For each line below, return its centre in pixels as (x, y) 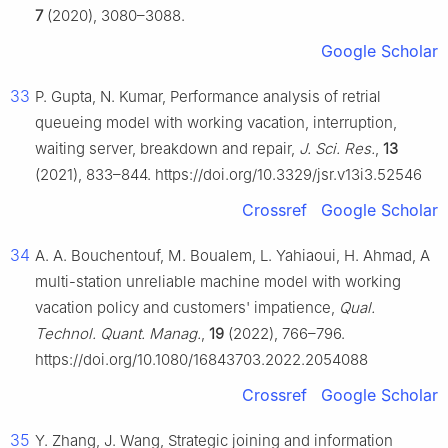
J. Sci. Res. (337, 149)
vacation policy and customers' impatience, (187, 308)
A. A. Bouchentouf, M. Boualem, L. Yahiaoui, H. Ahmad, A (232, 256)
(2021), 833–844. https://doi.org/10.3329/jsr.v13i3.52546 (228, 175)
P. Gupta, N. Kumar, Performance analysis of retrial (208, 97)
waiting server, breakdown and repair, (167, 149)
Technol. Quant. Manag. (118, 334)
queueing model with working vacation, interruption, (216, 123)
